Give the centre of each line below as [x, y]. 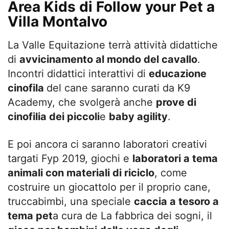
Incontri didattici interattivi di [78, 74]
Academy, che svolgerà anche [82, 102]
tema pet [30, 216]
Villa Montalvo [58, 22]
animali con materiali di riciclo [81, 173]
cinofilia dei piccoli [54, 117]
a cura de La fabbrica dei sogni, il [132, 216]
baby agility [138, 117]
